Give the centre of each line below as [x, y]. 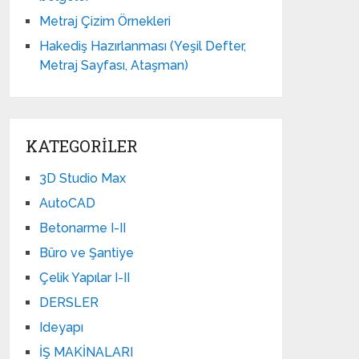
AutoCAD [68, 203]
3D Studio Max [83, 178]
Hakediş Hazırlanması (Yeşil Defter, [143, 46]
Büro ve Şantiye [87, 253]
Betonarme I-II [83, 228]
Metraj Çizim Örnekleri [105, 21]
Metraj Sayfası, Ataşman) [114, 65]
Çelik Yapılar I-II [85, 278]
